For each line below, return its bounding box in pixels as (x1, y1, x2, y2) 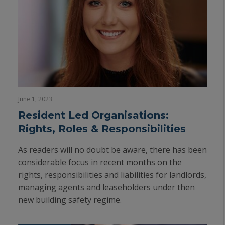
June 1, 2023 (18, 95, 52, 103)
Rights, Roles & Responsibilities (18, 123, 186, 135)
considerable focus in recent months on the (18, 157, 182, 168)
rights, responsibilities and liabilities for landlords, (18, 169, 206, 180)
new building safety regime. (18, 194, 122, 205)
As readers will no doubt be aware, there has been (18, 144, 207, 155)
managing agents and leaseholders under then (18, 182, 195, 193)
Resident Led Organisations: (18, 109, 169, 121)
